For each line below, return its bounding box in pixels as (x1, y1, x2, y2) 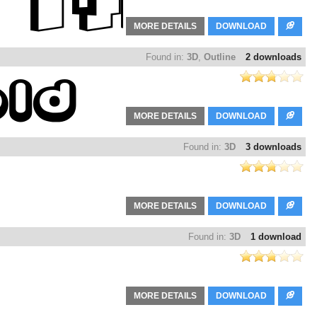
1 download (250, 231, 301, 243)
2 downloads (246, 52, 301, 63)
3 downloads (246, 142, 301, 153)
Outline (204, 52, 236, 63)
